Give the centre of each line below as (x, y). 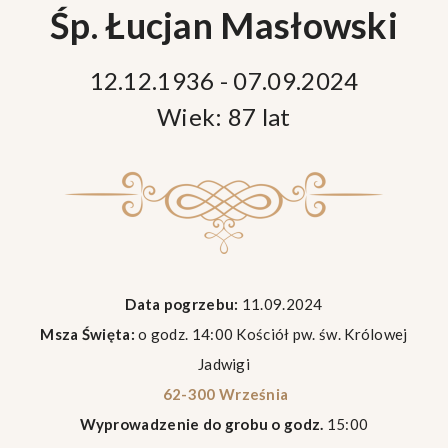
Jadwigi (224, 364)
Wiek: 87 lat (224, 116)
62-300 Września (224, 394)
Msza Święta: (87, 334)
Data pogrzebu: (182, 304)
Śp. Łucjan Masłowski (224, 25)
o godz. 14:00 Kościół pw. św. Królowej (271, 334)
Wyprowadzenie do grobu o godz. (201, 424)
